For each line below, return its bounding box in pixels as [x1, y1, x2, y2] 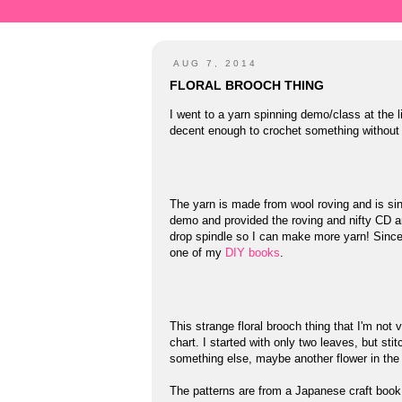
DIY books [225, 245, 280, 259]
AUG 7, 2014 [173, 58, 258, 68]
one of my [170, 245, 225, 259]
